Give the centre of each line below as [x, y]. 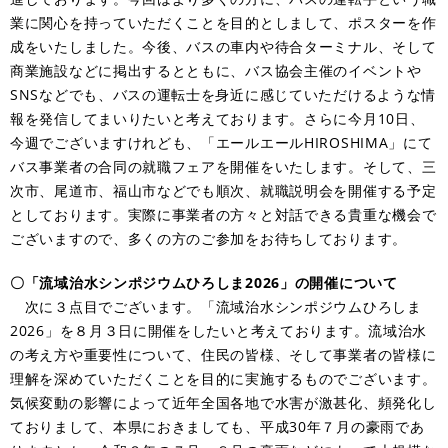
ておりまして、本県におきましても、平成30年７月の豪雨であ [217, 426]
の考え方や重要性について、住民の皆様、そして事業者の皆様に [223, 354]
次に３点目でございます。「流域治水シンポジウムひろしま [216, 306]
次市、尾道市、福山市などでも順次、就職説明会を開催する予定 [223, 190]
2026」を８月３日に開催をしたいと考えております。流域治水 [218, 330]
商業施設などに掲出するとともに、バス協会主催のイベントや [216, 70]
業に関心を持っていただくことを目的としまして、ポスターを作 [223, 22]
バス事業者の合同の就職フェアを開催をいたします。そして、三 [223, 166]
